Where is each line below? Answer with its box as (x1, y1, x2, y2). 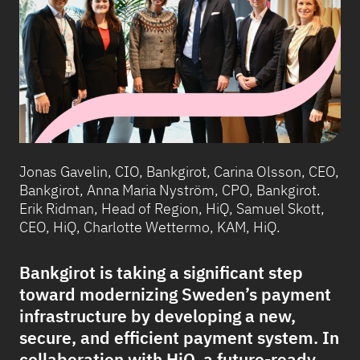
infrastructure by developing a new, (19, 305, 296, 328)
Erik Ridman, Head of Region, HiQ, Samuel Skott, (19, 199, 325, 219)
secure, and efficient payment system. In (19, 326, 339, 350)
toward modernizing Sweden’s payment (19, 283, 331, 306)
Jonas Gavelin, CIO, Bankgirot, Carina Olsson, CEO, (19, 162, 339, 182)
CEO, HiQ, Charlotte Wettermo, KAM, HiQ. (19, 218, 280, 237)
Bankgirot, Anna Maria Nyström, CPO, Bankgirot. (19, 181, 321, 200)
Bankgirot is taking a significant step (19, 261, 303, 284)
